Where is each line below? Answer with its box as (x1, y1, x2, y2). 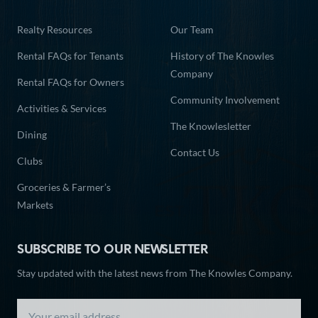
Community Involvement (170, 94, 280, 106)
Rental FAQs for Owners (17, 76, 124, 89)
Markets (17, 199, 53, 212)
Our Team (170, 23, 214, 36)
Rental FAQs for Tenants (17, 50, 124, 62)
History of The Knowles (170, 50, 274, 62)
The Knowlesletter (170, 120, 251, 133)
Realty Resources (17, 23, 92, 36)
